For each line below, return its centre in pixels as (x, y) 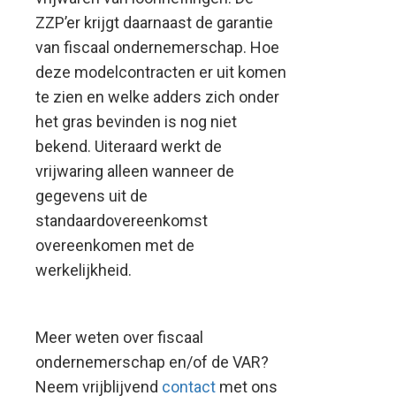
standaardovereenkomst (122, 221)
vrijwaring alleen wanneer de (135, 171)
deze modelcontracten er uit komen (161, 72)
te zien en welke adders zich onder (157, 97)
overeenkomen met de (115, 245)
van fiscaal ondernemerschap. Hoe (157, 47)
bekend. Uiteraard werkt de (129, 146)
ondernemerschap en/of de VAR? (152, 362)
